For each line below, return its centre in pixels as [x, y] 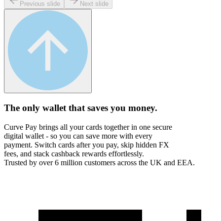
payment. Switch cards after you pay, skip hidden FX [87, 145]
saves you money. [122, 108]
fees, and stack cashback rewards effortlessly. [74, 153]
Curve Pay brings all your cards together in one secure [88, 127]
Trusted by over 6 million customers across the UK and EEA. [99, 162]
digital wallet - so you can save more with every [78, 136]
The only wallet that [46, 108]
